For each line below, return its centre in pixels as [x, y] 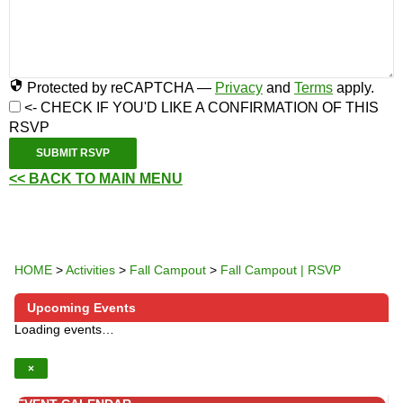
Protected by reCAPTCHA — [121, 88]
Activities [90, 270]
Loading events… [64, 330]
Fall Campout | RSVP [281, 270]
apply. [354, 88]
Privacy [239, 88]
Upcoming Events [81, 308]
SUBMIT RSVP [73, 153]
